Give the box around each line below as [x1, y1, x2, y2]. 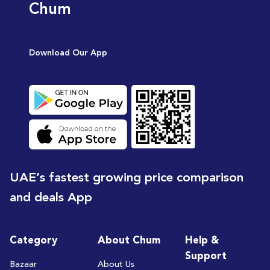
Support [185, 248, 227, 265]
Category [10, 233, 57, 249]
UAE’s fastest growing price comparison [10, 168, 243, 188]
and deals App [10, 187, 92, 208]
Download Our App [28, 46, 107, 60]
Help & [185, 233, 219, 249]
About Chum [97, 233, 160, 249]
